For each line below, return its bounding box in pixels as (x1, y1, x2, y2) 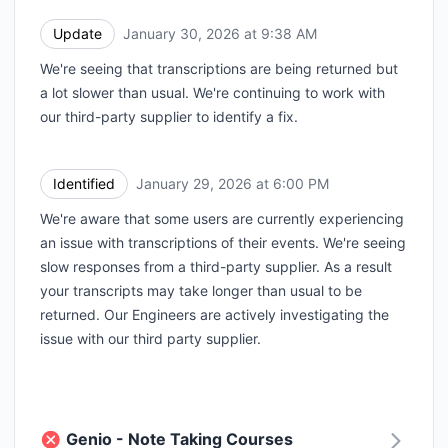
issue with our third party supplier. (40, 329, 261, 347)
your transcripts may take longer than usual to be (40, 281, 362, 299)
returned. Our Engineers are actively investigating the (40, 305, 389, 323)
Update (53, 24, 102, 42)
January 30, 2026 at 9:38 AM (123, 25, 317, 43)
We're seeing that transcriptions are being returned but (40, 59, 398, 77)
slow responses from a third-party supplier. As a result (40, 257, 392, 275)
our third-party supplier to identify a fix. (40, 107, 298, 125)
